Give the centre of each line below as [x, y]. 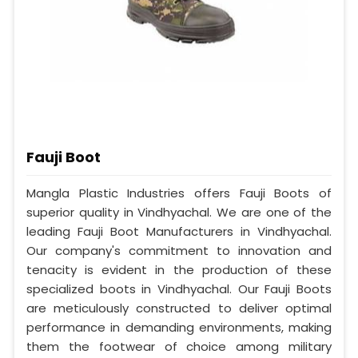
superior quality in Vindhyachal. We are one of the [179, 213]
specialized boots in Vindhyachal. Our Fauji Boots [179, 289]
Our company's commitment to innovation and [179, 251]
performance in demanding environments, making [179, 328]
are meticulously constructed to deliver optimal [179, 308]
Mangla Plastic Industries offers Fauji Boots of [179, 193]
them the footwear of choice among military [179, 347]
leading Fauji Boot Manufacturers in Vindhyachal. [179, 232]
